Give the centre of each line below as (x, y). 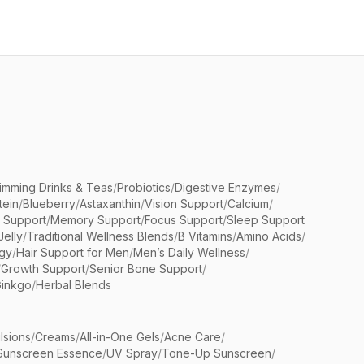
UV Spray (132, 353)
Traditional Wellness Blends (100, 236)
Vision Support (184, 204)
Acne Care (193, 337)
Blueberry (49, 204)
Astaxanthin (110, 204)
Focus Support (184, 220)
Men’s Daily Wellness (189, 252)
